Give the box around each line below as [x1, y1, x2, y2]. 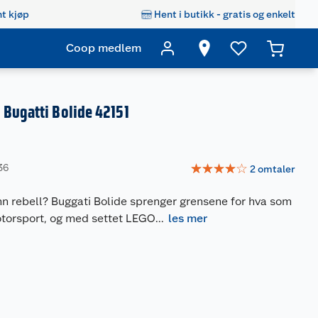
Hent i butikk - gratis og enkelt [154, 8, 295, 20]
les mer [168, 212, 208, 225]
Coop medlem [66, 41, 141, 55]
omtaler [258, 163, 295, 175]
